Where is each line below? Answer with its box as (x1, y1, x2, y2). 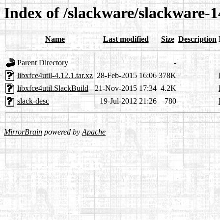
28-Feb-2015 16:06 (97, 71, 157, 80)
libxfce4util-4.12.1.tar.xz (17, 71, 93, 80)
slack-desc (17, 97, 49, 106)
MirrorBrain (4, 128, 42, 137)
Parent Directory (17, 58, 68, 67)
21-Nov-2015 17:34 (95, 84, 157, 93)
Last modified (103, 35, 149, 44)
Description (178, 35, 217, 44)
